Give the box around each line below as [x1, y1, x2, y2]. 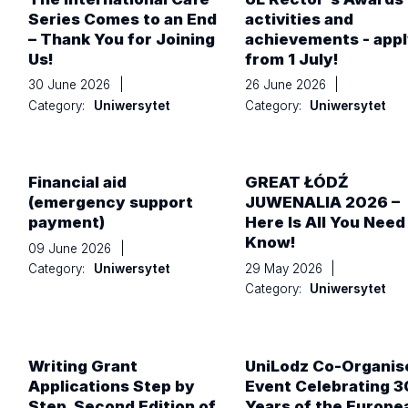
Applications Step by [28, 376, 196, 395]
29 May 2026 [244, 260, 326, 276]
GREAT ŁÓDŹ [244, 173, 349, 192]
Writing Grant [28, 356, 138, 375]
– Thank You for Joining [28, 29, 216, 48]
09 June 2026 [28, 240, 116, 256]
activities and [244, 9, 353, 28]
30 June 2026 [28, 77, 115, 92]
